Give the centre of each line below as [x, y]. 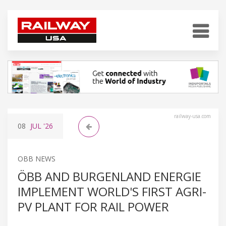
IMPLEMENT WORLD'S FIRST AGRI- [112, 191]
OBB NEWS [37, 158]
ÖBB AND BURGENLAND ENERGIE [109, 176]
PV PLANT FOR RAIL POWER [93, 206]
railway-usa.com [192, 116]
